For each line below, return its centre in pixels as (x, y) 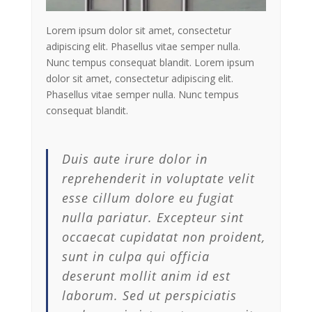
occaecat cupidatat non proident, (163, 237)
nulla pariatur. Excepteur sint (153, 218)
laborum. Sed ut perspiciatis (149, 296)
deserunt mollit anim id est (146, 276)
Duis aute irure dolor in (134, 159)
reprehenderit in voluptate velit (158, 179)
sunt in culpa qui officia (135, 257)
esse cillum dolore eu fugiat (148, 198)
